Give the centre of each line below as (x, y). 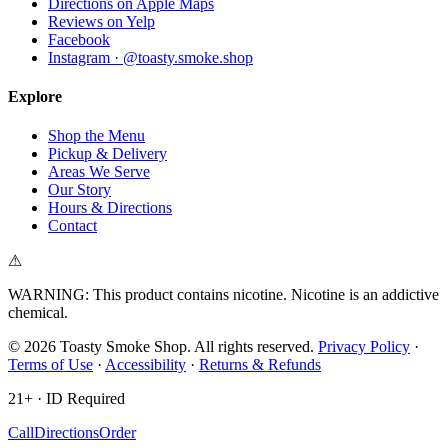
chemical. (38, 313)
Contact (72, 226)
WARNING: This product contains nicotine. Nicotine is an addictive (223, 295)
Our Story (79, 190)
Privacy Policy (364, 347)
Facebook (79, 39)
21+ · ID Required (66, 399)
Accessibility (145, 365)
